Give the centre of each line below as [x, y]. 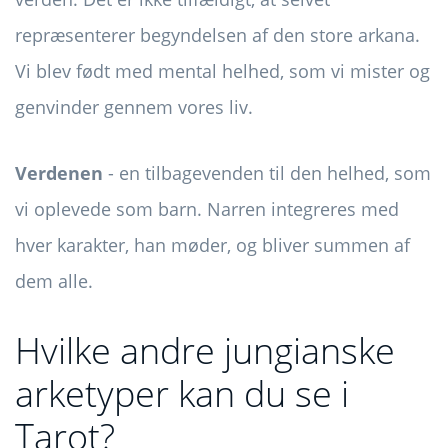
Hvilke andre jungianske [205, 350]
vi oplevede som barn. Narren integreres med [207, 208]
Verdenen [59, 172]
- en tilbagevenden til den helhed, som [267, 172]
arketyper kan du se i [182, 393]
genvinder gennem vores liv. [134, 106]
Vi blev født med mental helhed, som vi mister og [222, 70]
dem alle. [54, 280]
